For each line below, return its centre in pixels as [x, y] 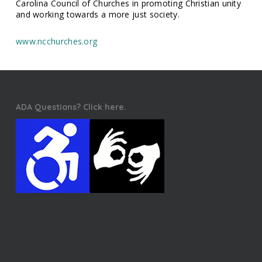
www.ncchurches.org [56, 42]
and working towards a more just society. [97, 15]
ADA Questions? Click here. [71, 107]
